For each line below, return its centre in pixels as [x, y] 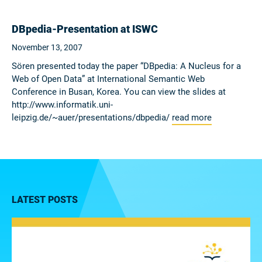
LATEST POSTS [45, 199]
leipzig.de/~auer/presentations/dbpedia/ [92, 117]
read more [192, 117]
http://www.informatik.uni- [62, 104]
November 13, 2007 [47, 47]
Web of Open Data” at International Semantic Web [108, 79]
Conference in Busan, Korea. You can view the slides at [119, 92]
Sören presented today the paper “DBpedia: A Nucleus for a [126, 66]
